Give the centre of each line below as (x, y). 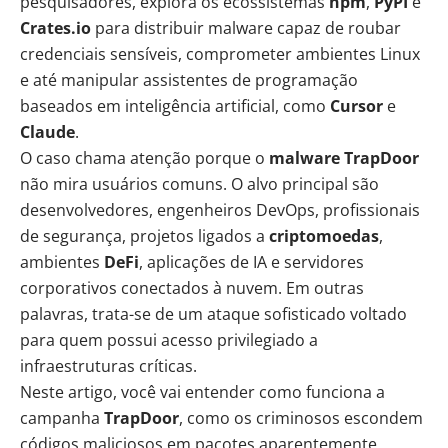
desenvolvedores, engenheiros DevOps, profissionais (220, 209)
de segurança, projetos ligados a (144, 235)
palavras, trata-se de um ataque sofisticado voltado (213, 313)
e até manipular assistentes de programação (189, 79)
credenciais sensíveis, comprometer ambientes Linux (220, 53)
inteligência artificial (200, 105)
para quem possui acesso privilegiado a (169, 339)
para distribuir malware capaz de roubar (246, 27)
